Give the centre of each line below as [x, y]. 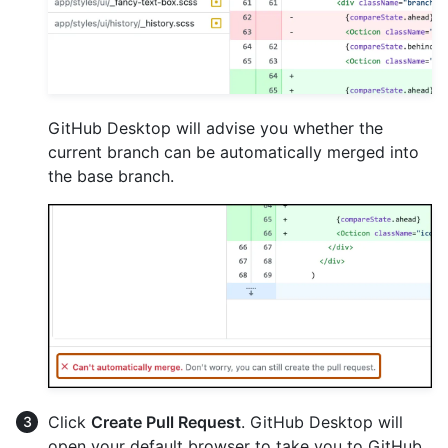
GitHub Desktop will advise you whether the [215, 127]
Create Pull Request [166, 421]
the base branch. [111, 175]
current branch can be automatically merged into [233, 151]
